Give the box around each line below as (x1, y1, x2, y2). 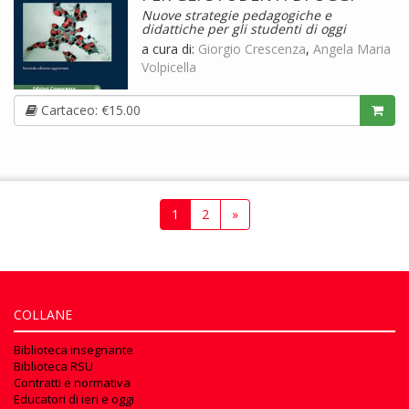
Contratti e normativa (14, 373, 131, 391)
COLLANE (14, 305, 72, 323)
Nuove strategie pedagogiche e (142, 5, 331, 24)
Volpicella (142, 58, 196, 76)
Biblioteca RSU (14, 357, 93, 374)
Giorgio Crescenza (198, 39, 306, 58)
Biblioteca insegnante (14, 341, 133, 358)
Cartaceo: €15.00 (37, 100, 141, 119)
